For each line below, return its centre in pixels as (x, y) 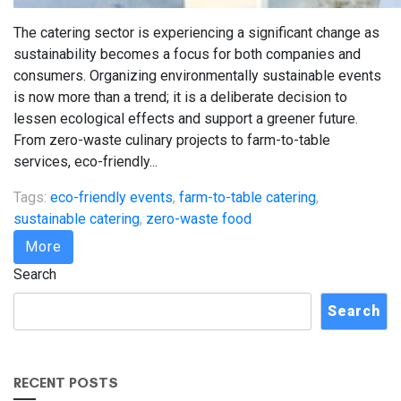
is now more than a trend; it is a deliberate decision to (180, 97)
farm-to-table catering (247, 197)
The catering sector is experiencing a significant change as (196, 32)
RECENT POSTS (66, 382)
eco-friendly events (111, 197)
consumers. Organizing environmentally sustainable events (197, 75)
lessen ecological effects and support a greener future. (186, 118)
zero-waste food (199, 218)
